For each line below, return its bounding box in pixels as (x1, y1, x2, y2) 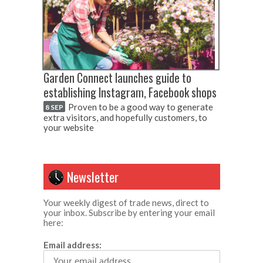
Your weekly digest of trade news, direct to (43, 197, 209, 208)
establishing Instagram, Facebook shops (43, 84, 217, 101)
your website (43, 122, 94, 133)
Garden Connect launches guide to (43, 69, 191, 86)
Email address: (43, 239, 102, 250)
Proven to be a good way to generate (68, 101, 213, 112)
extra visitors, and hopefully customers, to (43, 112, 207, 123)
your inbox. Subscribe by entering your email (43, 207, 215, 218)
